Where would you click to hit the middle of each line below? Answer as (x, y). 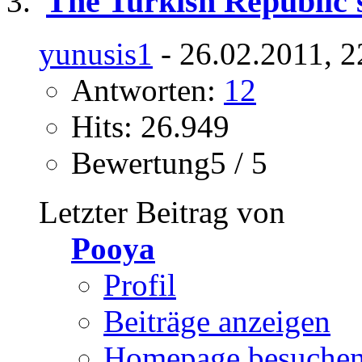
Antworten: (147, 90)
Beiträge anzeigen (217, 321)
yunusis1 (96, 53)
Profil (140, 284)
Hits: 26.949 (150, 126)
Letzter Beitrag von (162, 212)
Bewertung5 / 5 (169, 162)
